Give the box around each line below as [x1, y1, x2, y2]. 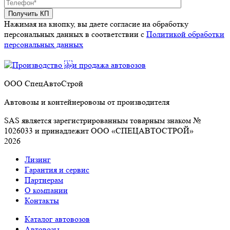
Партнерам [25, 175, 63, 185]
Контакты [25, 196, 59, 206]
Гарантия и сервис [25, 165, 89, 175]
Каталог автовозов [25, 214, 90, 224]
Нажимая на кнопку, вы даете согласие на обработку [4, 19, 188, 29]
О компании [25, 185, 68, 196]
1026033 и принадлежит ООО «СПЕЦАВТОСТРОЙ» [4, 126, 194, 136]
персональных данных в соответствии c [4, 29, 146, 40]
